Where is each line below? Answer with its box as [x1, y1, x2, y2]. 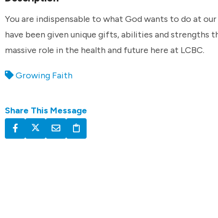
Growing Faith [16, 70, 73, 81]
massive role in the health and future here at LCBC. [5, 44, 204, 55]
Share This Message [5, 105, 87, 116]
